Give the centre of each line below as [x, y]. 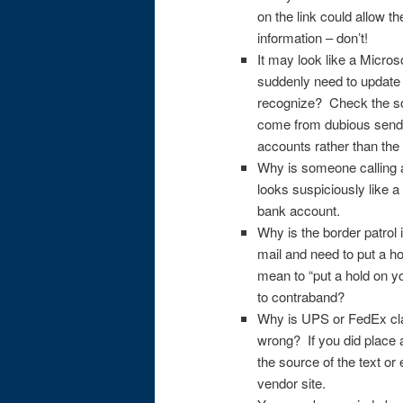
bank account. [300, 210]
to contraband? [300, 296]
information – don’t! [312, 37]
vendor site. [293, 382]
